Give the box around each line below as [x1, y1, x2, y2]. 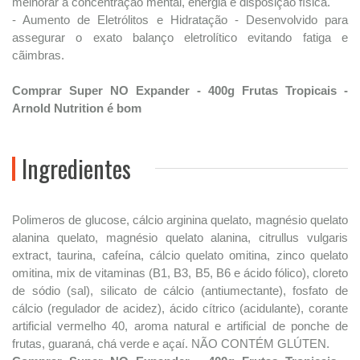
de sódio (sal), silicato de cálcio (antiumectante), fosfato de [12, 284, 348, 297]
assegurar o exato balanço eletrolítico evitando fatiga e [12, 31, 348, 44]
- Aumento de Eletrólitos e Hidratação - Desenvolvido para [12, 13, 348, 27]
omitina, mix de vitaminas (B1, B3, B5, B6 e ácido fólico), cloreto [12, 266, 348, 280]
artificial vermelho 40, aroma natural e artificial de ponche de [12, 319, 348, 333]
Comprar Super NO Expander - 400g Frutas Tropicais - [12, 84, 348, 97]
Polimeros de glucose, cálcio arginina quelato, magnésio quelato [12, 213, 348, 227]
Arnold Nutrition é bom [12, 101, 141, 115]
